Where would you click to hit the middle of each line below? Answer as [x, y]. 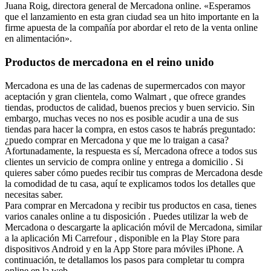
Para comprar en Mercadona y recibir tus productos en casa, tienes [131, 205]
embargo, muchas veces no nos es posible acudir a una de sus [122, 118]
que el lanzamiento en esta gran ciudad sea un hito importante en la [132, 17]
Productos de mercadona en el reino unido [109, 62]
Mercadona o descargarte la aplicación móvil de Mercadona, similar [133, 227]
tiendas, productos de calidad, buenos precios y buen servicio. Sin [130, 107]
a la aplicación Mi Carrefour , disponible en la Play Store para [122, 238]
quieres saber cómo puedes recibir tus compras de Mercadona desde [134, 172]
